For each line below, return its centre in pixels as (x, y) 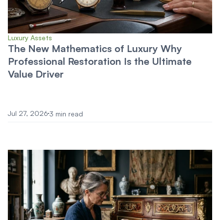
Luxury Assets (30, 38)
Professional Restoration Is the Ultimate (100, 61)
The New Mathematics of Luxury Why (95, 48)
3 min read (66, 113)
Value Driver (36, 74)
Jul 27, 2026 (28, 113)
